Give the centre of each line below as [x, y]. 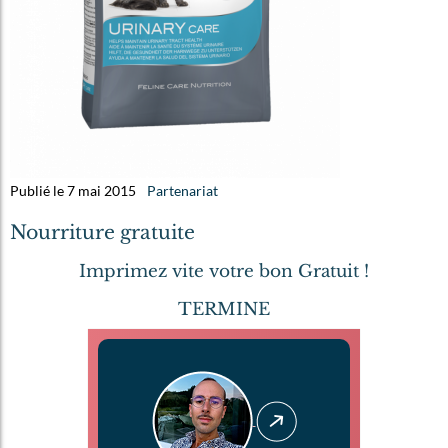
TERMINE [224, 310]
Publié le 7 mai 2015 [73, 190]
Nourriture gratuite [102, 233]
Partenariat [183, 190]
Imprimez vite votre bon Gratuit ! [224, 272]
